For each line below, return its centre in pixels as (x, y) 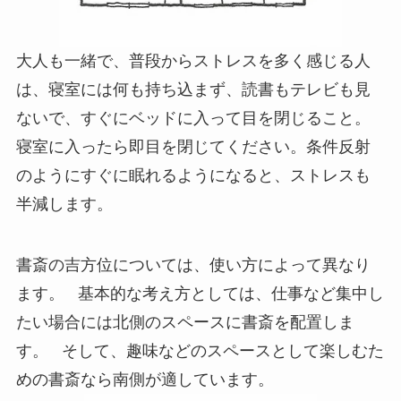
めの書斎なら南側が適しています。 (154, 380)
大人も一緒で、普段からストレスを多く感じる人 (193, 61)
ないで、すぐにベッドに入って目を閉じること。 (197, 119)
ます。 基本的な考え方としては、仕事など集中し (200, 294)
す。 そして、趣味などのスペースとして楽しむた (200, 351)
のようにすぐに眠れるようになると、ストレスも (193, 176)
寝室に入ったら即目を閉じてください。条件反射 (193, 147)
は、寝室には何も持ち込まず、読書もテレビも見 (193, 90)
